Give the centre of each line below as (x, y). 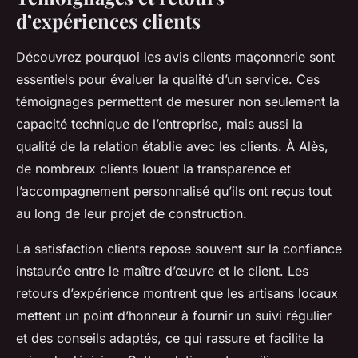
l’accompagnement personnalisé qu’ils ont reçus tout (174, 191)
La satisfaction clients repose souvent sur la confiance (179, 248)
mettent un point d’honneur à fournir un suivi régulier (174, 315)
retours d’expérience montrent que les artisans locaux (177, 293)
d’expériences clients (108, 20)
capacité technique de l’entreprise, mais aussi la (159, 123)
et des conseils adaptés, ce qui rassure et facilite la (170, 338)
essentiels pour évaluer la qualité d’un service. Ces (168, 79)
